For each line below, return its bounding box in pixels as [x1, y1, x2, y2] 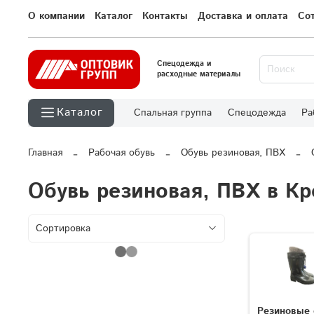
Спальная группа [134, 106, 212, 121]
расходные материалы [157, 69, 240, 81]
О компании [28, 9, 85, 24]
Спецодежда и [157, 58, 212, 70]
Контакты [142, 9, 188, 24]
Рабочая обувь [88, 146, 155, 161]
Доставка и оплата [198, 9, 288, 24]
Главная [28, 146, 62, 161]
